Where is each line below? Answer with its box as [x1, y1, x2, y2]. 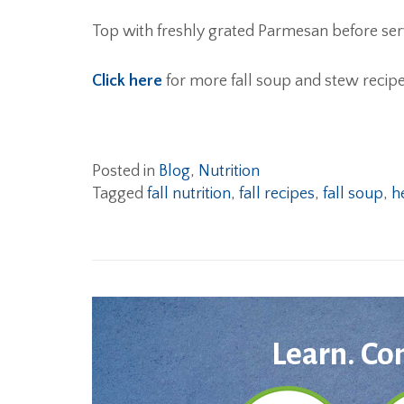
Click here [92, 72, 162, 90]
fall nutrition [147, 185, 231, 203]
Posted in [92, 162, 159, 180]
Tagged [92, 185, 147, 203]
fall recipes [239, 185, 315, 203]
